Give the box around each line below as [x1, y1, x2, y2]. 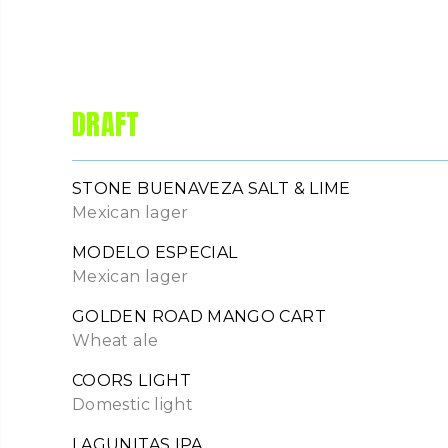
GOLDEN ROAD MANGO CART [72, 307, 326, 327]
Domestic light [72, 395, 194, 415]
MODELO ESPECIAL [72, 243, 238, 263]
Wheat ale [72, 331, 159, 351]
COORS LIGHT [72, 371, 191, 391]
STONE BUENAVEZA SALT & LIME [72, 179, 351, 199]
